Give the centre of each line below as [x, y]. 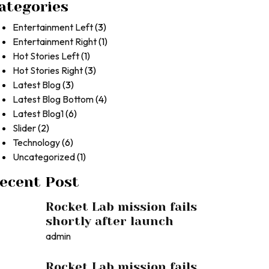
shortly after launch [110, 221]
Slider [24, 128]
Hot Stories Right [48, 70]
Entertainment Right [55, 41]
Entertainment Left [53, 27]
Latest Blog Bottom [53, 99]
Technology [36, 142]
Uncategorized [44, 157]
